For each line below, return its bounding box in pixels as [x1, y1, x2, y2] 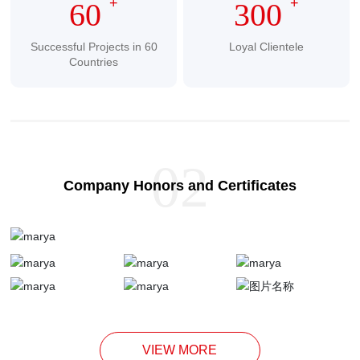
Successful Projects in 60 [30, 39, 157, 53]
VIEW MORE [142, 343, 218, 358]
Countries [69, 55, 119, 68]
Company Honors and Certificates [63, 177, 297, 194]
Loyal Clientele [228, 39, 304, 53]
